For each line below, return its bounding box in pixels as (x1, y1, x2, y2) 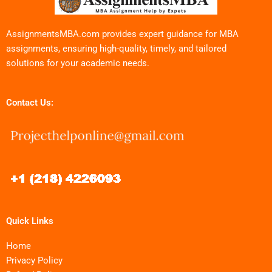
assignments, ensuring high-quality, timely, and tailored (6, 42, 226, 54)
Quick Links (6, 216, 53, 227)
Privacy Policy (6, 255, 63, 267)
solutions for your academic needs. (6, 57, 149, 69)
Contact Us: (6, 97, 53, 109)
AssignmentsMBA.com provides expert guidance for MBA (6, 28, 239, 39)
